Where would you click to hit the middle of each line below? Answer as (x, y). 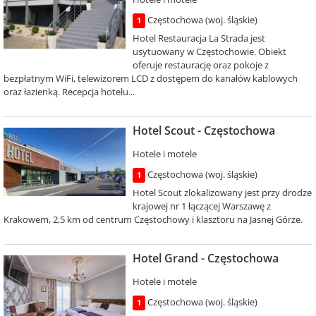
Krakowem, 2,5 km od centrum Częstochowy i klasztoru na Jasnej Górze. (153, 219)
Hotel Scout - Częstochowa (203, 130)
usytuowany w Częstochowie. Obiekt (209, 51)
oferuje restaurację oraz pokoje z (200, 65)
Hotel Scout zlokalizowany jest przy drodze (222, 193)
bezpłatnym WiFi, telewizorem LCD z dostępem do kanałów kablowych (151, 78)
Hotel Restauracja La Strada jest (199, 38)
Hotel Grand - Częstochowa (205, 258)
